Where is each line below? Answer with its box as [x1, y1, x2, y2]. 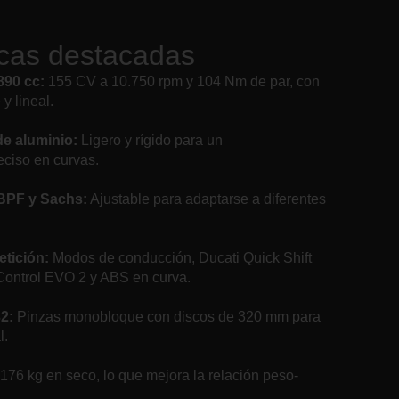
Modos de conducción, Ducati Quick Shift [52, 250, 312, 266]
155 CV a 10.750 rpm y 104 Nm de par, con [44, 74, 320, 90]
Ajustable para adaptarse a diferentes [86, 191, 326, 208]
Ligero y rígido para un [77, 133, 223, 149]
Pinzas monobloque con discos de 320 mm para [16, 309, 321, 325]
